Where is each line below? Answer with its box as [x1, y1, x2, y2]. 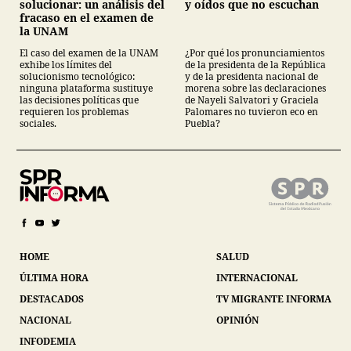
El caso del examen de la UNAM [20, 46, 158, 60]
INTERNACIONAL [216, 271, 298, 285]
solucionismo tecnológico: [20, 70, 135, 84]
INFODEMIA [20, 335, 76, 349]
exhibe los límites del [20, 58, 112, 72]
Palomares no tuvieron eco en [185, 105, 318, 119]
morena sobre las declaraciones [185, 81, 326, 96]
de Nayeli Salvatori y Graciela [185, 93, 319, 107]
